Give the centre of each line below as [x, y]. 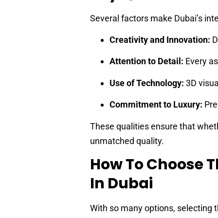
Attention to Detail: [146, 61]
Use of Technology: [147, 83]
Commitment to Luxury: [156, 105]
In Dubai [121, 184]
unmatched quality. [127, 141]
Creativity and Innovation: [160, 40]
